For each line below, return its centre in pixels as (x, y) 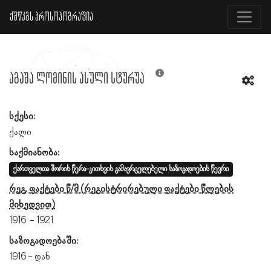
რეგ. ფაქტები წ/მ (44, 189)
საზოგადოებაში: (44, 241)
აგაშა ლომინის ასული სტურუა (78, 79)
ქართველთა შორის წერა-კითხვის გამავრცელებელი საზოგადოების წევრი (121, 169)
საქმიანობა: (34, 153)
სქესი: (22, 116)
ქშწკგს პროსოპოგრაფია (51, 17)
